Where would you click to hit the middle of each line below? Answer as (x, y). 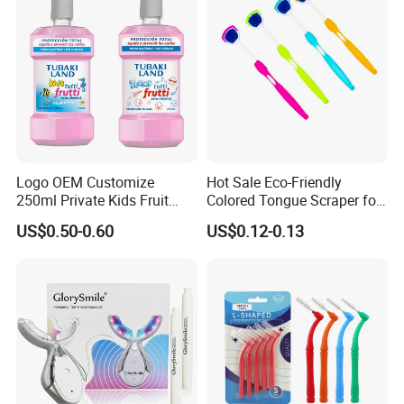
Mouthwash (55, 219)
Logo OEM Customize (86, 183)
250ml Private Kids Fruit (93, 201)
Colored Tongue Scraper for (293, 201)
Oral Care (235, 219)
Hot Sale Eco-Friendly (274, 183)
